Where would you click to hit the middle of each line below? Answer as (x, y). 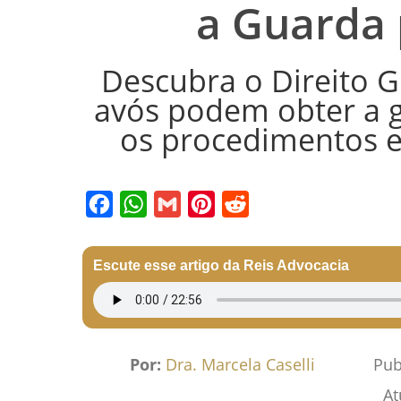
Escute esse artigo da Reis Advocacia (221, 265)
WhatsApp (155, 230)
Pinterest (219, 230)
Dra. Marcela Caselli (240, 364)
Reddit (244, 230)
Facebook (118, 230)
